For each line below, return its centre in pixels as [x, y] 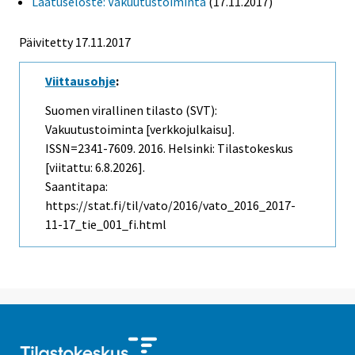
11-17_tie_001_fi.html [106, 224]
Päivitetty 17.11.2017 [75, 42]
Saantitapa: [76, 186]
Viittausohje [80, 80]
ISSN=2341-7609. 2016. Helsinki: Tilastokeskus [169, 148]
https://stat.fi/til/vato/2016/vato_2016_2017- [170, 205]
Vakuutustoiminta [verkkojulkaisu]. [140, 129]
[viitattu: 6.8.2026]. [95, 167]
